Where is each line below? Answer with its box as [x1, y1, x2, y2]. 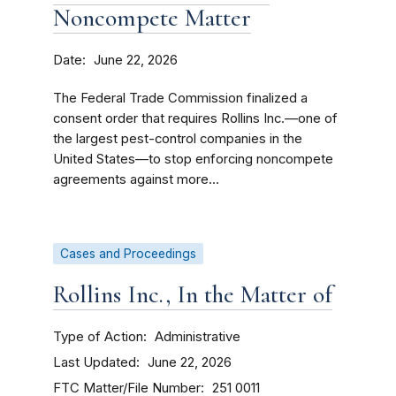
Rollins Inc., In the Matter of [53, 279, 332, 309]
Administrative [155, 329, 240, 345]
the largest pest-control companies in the [53, 131, 302, 147]
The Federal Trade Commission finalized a [53, 90, 308, 106]
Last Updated [53, 354, 136, 370]
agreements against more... [53, 171, 219, 187]
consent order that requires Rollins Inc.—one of [53, 110, 338, 126]
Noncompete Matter [53, 3, 251, 33]
